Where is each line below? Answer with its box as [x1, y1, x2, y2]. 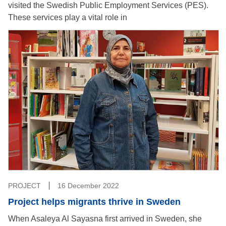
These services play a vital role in [8, 13, 127, 22]
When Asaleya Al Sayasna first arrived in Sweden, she [8, 214, 202, 223]
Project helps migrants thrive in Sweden [8, 196, 181, 207]
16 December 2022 [58, 181, 119, 190]
